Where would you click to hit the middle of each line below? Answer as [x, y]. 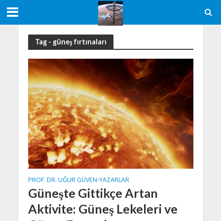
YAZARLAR [114, 180]
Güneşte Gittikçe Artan [93, 193]
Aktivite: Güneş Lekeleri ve [103, 209]
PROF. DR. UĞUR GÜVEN [62, 180]
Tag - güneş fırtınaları [71, 41]
